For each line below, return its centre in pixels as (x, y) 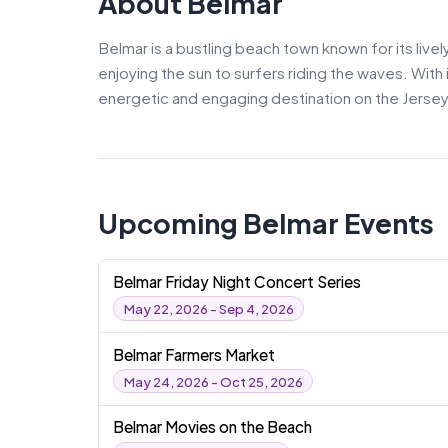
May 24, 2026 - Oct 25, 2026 (213, 381)
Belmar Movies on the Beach (213, 427)
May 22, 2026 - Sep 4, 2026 (208, 308)
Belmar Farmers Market (194, 354)
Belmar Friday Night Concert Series (237, 281)
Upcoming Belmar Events (266, 223)
